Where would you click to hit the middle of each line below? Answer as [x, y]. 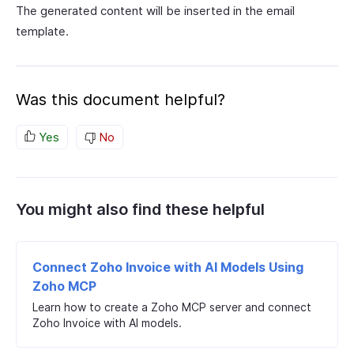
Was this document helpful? [121, 100]
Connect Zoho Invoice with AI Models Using [168, 267]
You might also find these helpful [140, 209]
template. [42, 31]
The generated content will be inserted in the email [155, 11]
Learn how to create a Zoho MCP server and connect [172, 307]
